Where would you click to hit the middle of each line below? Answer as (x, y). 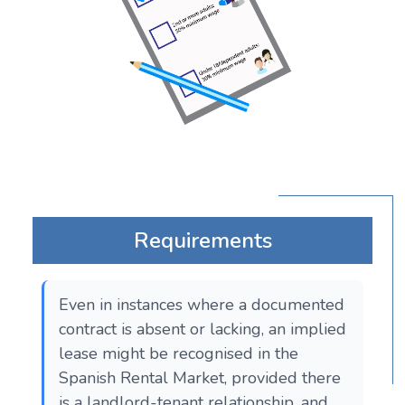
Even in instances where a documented (202, 305)
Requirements (202, 241)
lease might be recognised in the (179, 354)
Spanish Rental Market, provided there (200, 378)
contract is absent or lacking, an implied (202, 330)
